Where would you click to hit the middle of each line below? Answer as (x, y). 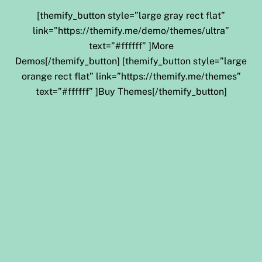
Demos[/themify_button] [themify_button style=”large (131, 61)
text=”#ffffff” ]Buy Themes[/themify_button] (131, 92)
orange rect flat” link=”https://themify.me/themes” (131, 77)
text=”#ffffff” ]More (131, 46)
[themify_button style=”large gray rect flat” (131, 16)
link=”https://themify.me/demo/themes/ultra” (131, 31)
